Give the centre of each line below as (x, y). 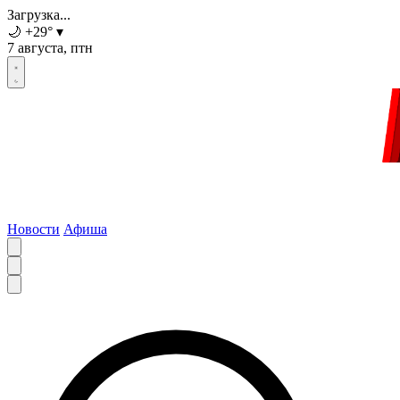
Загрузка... (39, 15)
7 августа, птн (50, 48)
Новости (33, 229)
